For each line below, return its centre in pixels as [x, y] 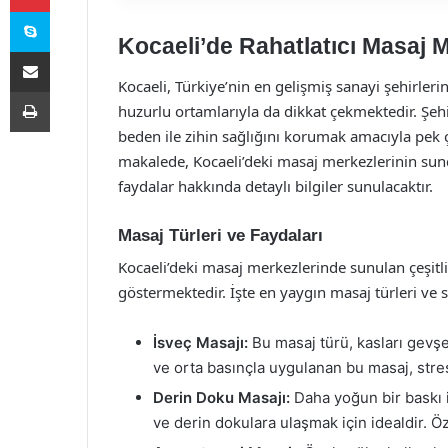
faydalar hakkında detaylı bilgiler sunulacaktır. [275, 185]
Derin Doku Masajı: [221, 397]
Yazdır [68, 91]
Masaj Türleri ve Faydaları [220, 235]
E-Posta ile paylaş [68, 51]
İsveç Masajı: [200, 342]
